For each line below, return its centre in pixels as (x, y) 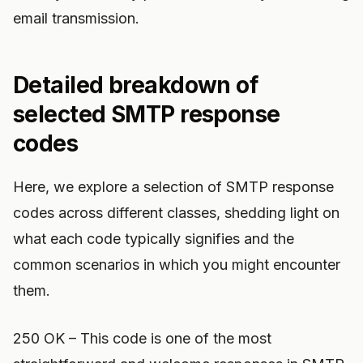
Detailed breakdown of (136, 85)
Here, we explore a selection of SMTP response (173, 187)
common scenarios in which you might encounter (177, 265)
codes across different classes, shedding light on (176, 213)
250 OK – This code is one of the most (142, 338)
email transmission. (76, 18)
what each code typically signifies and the (154, 239)
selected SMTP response (147, 114)
